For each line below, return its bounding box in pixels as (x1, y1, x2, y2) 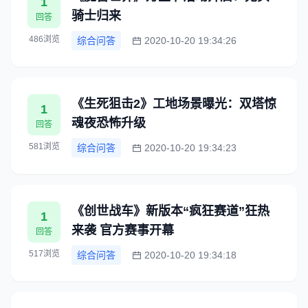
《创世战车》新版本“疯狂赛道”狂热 (71, 204, 269, 218)
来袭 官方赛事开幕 (71, 223, 174, 237)
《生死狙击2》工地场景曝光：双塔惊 (71, 97, 276, 111)
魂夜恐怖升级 (71, 116, 146, 130)
